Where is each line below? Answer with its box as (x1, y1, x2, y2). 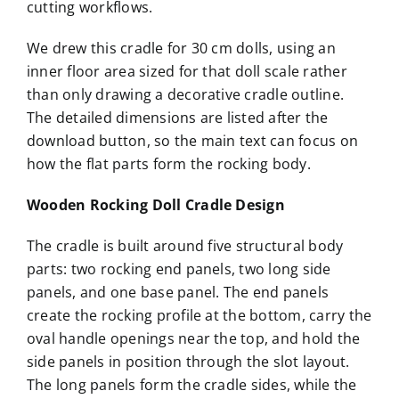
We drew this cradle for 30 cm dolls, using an (26, 38, 336, 59)
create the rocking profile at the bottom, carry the (26, 305, 372, 326)
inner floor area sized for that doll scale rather (26, 61, 347, 82)
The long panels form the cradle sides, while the (26, 375, 357, 395)
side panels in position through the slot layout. (26, 352, 350, 372)
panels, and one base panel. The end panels (26, 282, 330, 303)
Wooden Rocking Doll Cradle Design (26, 195, 285, 216)
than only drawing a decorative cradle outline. (26, 85, 345, 105)
